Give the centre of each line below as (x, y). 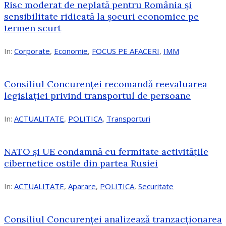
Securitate (156, 186)
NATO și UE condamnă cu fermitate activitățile (106, 151)
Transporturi (128, 118)
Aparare (82, 186)
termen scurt (33, 28)
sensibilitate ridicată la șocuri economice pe (101, 17)
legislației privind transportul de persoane (97, 95)
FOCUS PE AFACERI (126, 51)
